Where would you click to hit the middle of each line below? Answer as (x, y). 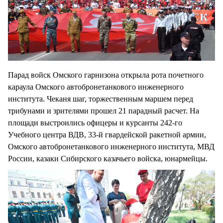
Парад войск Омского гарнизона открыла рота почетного (106, 75)
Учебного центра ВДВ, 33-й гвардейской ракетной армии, (107, 134)
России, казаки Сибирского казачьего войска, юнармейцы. (108, 158)
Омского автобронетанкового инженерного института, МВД (111, 146)
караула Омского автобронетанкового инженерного (96, 87)
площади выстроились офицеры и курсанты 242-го (95, 122)
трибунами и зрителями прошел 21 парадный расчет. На (104, 111)
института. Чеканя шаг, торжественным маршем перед (101, 99)
